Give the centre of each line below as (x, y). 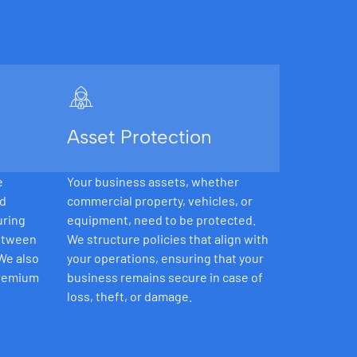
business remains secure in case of (165, 277)
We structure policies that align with (167, 239)
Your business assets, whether (153, 182)
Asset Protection (139, 137)
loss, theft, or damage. (129, 296)
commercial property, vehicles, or (159, 201)
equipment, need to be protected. (161, 220)
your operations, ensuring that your (165, 258)
